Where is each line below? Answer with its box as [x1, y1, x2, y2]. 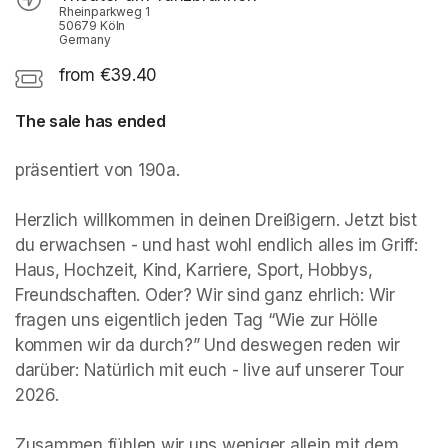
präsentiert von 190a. [15, 160, 185, 181]
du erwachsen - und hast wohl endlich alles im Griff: [15, 235, 418, 256]
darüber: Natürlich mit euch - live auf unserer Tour [15, 360, 404, 381]
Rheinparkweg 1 [59, 4, 150, 20]
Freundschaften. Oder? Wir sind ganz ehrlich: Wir [15, 285, 395, 306]
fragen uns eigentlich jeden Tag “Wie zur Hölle [15, 310, 378, 331]
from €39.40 [59, 65, 158, 86]
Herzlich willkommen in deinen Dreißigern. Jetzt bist [15, 210, 417, 231]
